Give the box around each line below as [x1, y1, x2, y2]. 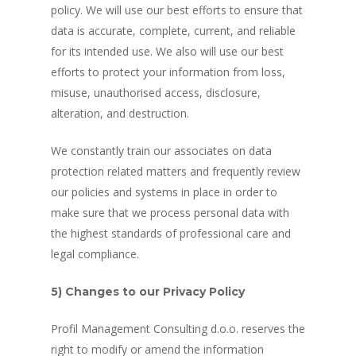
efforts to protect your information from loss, [51, 64, 285, 79]
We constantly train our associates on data [51, 143, 272, 158]
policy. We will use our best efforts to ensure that [51, 2, 303, 17]
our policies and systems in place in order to [51, 184, 277, 199]
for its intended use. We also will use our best [51, 44, 284, 59]
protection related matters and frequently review [51, 164, 300, 179]
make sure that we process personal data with [51, 205, 289, 220]
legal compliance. [51, 246, 139, 261]
